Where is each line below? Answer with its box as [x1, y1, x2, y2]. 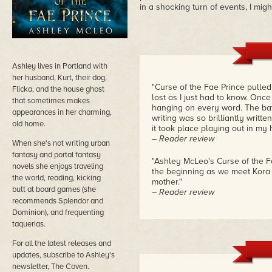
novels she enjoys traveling [12, 161, 103, 171]
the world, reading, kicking [12, 173, 101, 183]
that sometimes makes [12, 96, 90, 106]
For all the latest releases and [12, 239, 111, 248]
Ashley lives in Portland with [12, 61, 107, 71]
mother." [152, 177, 182, 187]
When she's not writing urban [12, 138, 110, 148]
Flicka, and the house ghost [12, 84, 104, 94]
